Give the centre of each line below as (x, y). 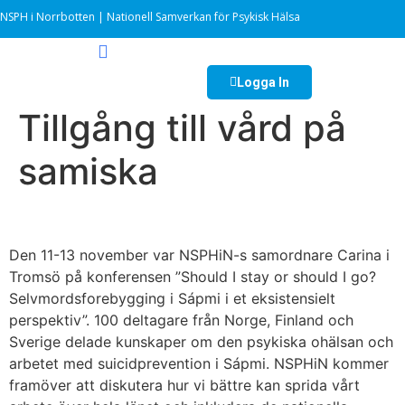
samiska (88, 172)
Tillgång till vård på (182, 128)
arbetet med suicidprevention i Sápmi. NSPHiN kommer (199, 364)
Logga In (263, 83)
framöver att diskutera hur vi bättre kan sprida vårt (184, 386)
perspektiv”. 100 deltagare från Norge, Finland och (181, 320)
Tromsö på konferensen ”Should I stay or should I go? (193, 277)
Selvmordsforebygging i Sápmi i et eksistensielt (172, 299)
